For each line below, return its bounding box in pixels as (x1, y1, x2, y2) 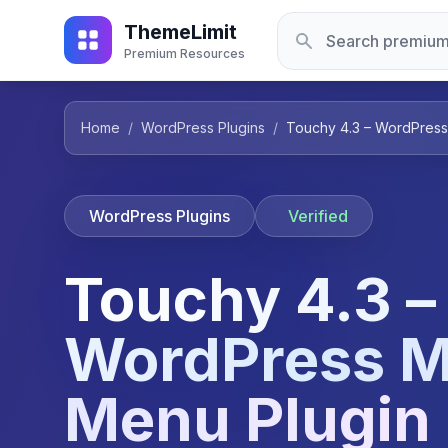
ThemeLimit (124, 20, 237, 44)
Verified (288, 206, 348, 226)
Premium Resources (124, 46, 245, 61)
